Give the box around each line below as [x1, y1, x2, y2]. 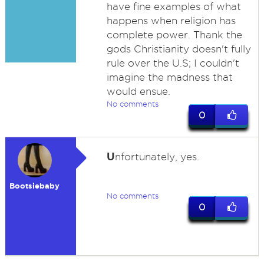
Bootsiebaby [9, 181, 60, 190]
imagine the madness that [106, 72, 233, 82]
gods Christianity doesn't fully [106, 44, 251, 54]
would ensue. [106, 86, 170, 97]
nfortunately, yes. [114, 151, 199, 162]
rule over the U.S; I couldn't [106, 58, 239, 68]
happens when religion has [106, 15, 236, 26]
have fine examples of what [106, 1, 241, 12]
